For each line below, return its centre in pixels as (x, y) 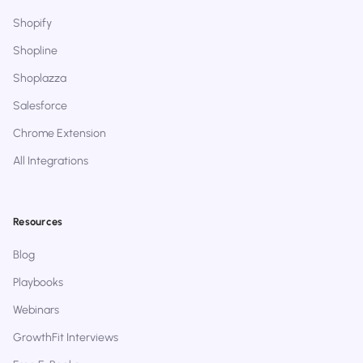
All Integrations (51, 161)
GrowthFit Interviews (66, 338)
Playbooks (38, 283)
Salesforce (40, 106)
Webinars (36, 310)
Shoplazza (40, 79)
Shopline (35, 51)
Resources (38, 222)
